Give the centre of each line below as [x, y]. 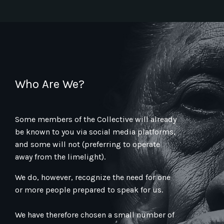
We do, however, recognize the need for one [93, 177]
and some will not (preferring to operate [87, 144]
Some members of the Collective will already [96, 119]
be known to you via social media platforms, [95, 131]
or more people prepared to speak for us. [89, 189]
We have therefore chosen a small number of [95, 214]
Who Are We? [50, 84]
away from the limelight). [60, 156]
